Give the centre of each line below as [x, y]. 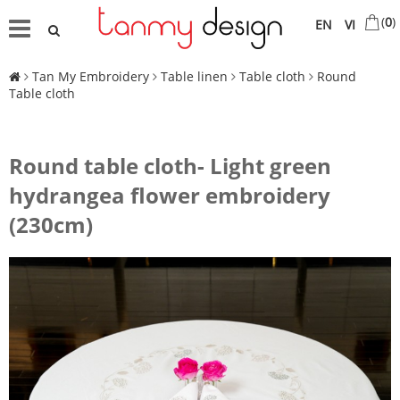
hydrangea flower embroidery [170, 196]
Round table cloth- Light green [170, 166]
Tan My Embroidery [91, 77]
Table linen [194, 77]
